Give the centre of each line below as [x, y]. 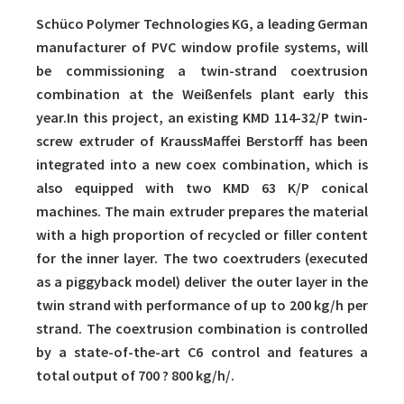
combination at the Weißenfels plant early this [202, 94]
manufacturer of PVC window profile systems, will [202, 47]
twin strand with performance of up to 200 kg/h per [202, 305]
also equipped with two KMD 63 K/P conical [202, 188]
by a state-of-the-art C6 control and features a [202, 352]
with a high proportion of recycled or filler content [202, 235]
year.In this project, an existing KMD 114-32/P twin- [202, 118]
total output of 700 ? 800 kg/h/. [135, 376]
